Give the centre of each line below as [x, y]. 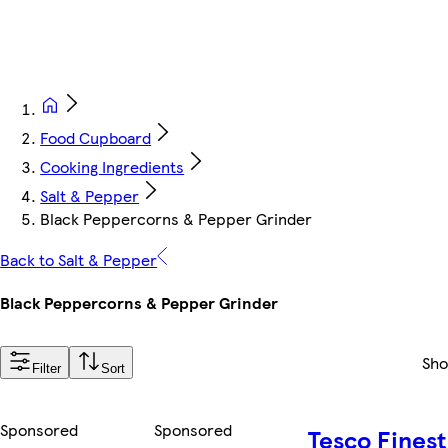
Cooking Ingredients [112, 167]
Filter [47, 369]
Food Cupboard [96, 138]
